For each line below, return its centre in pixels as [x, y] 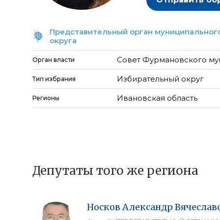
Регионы [46, 98]
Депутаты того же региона [115, 171]
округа [63, 41]
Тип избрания [54, 79]
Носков [104, 207]
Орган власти [54, 60]
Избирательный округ [161, 79]
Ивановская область [157, 98]
